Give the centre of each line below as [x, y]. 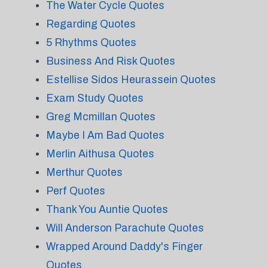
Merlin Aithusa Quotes [100, 154]
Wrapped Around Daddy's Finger [124, 246]
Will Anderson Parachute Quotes [125, 228]
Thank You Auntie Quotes [107, 209]
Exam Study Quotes [95, 98]
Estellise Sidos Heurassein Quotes [131, 80]
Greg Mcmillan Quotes [100, 117]
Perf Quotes [75, 191]
